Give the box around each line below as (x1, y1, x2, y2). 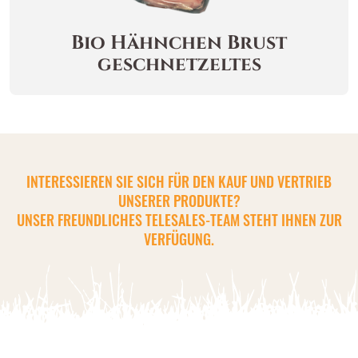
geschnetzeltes (97, 52, 261, 78)
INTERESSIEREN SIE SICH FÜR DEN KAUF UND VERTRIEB (26, 171, 332, 192)
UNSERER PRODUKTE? (117, 190, 241, 211)
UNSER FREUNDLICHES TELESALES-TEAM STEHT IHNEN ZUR (16, 209, 342, 230)
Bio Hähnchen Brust (71, 30, 287, 56)
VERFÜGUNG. (144, 229, 214, 249)
